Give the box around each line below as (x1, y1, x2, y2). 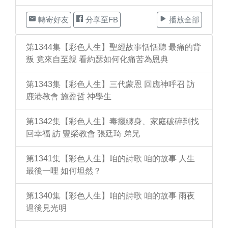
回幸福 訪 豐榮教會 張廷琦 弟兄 (26, 129, 140, 138)
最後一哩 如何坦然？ (26, 166, 101, 175)
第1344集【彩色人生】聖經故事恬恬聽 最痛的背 (26, 43, 201, 51)
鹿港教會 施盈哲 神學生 (26, 92, 111, 101)
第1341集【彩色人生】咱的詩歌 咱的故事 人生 (26, 154, 195, 163)
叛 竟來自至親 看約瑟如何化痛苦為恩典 (26, 55, 168, 64)
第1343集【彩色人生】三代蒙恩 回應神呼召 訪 (26, 80, 195, 89)
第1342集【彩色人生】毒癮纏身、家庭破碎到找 (26, 117, 199, 126)
